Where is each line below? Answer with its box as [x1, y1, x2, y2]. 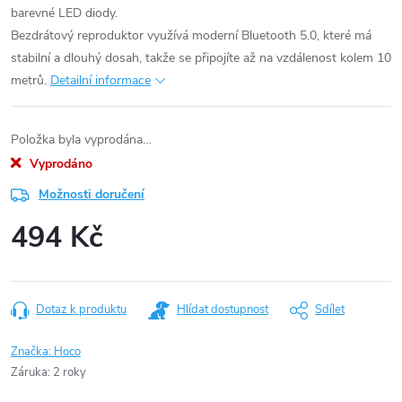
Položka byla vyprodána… [11, 131, 152, 148]
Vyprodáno [26, 155, 92, 172]
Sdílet [315, 301, 345, 318]
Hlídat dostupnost [177, 301, 268, 318]
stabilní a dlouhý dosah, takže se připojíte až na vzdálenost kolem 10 [11, 49, 391, 66]
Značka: [11, 344, 54, 360]
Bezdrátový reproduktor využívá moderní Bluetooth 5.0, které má [11, 27, 371, 44]
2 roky [53, 364, 86, 380]
